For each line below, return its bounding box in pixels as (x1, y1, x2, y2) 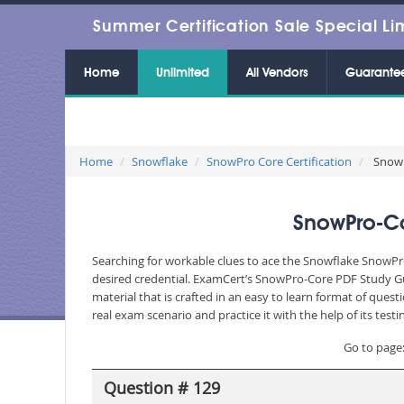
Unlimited (156, 67, 209, 79)
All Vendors (246, 67, 308, 79)
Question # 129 (103, 376, 220, 399)
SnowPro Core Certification (207, 153, 352, 170)
